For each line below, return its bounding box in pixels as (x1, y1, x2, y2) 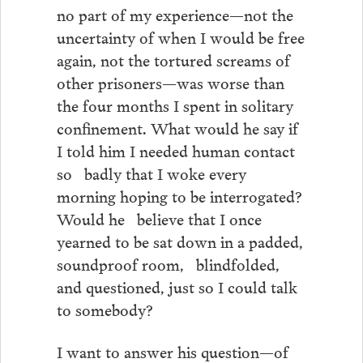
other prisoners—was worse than (56, 69, 284, 94)
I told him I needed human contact (56, 137, 295, 162)
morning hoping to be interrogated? (56, 182, 302, 207)
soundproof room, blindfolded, (56, 250, 280, 275)
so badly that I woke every (56, 160, 246, 185)
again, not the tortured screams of (56, 46, 298, 71)
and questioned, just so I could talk (56, 273, 297, 298)
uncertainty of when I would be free (56, 23, 305, 49)
